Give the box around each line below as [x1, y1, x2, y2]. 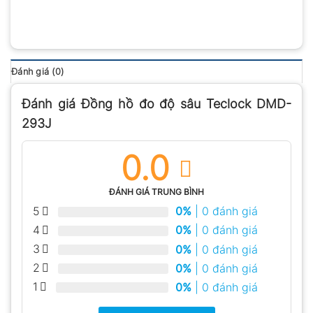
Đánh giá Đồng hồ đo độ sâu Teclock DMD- [22, 96, 291, 111]
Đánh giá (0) [11, 66, 64, 77]
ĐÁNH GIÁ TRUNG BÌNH [109, 186, 204, 197]
